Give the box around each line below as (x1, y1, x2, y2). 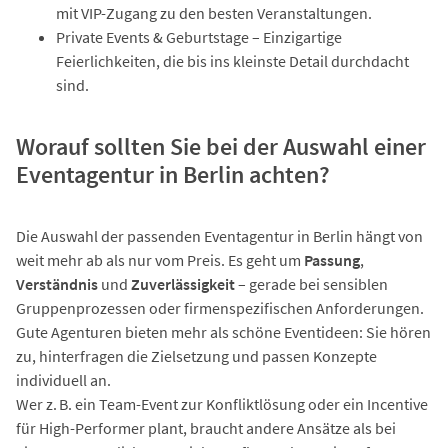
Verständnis (16, 274, 98, 295)
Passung (304, 250, 360, 271)
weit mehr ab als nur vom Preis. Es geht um (16, 250, 304, 271)
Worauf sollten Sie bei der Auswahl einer (16, 130, 426, 162)
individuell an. (16, 370, 111, 391)
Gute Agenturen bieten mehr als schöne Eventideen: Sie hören (16, 322, 431, 343)
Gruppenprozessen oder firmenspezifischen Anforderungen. (16, 298, 424, 319)
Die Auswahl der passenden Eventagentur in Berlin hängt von (16, 226, 423, 247)
